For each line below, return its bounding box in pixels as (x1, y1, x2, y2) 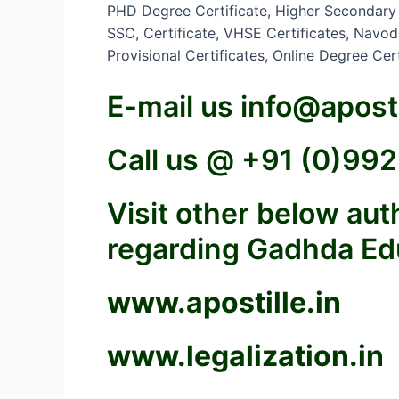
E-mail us (107, 89, 240, 125)
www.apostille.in (107, 285, 341, 321)
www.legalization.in (107, 338, 384, 374)
